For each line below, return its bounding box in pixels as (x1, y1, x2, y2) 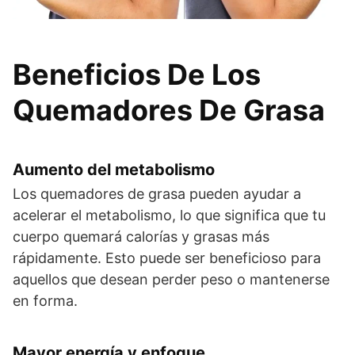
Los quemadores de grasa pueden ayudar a (13, 185, 301, 203)
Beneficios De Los (13, 57, 261, 93)
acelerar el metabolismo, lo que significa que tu (13, 207, 326, 224)
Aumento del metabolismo (13, 160, 215, 180)
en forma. (13, 292, 78, 310)
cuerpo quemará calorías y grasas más (13, 228, 269, 246)
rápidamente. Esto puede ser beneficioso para (13, 250, 321, 267)
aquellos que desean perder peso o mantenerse (13, 271, 330, 288)
